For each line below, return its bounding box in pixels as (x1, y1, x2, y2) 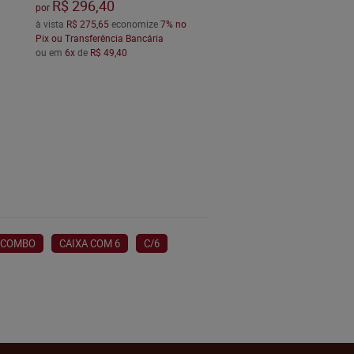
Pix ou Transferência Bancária (35, 32, 164, 45)
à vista (35, 17, 66, 31)
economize (108, 17, 160, 31)
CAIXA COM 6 (59, 236, 120, 250)
